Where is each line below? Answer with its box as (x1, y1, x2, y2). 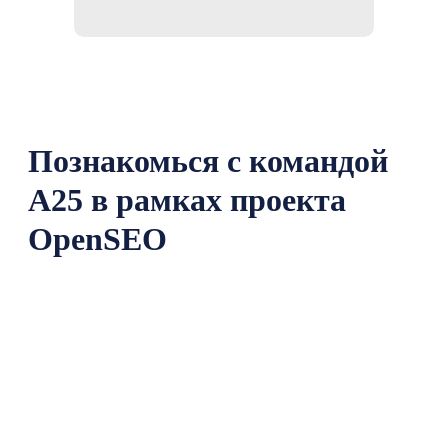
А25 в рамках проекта (28, 182, 346, 218)
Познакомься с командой (28, 143, 388, 179)
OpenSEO (28, 221, 167, 257)
